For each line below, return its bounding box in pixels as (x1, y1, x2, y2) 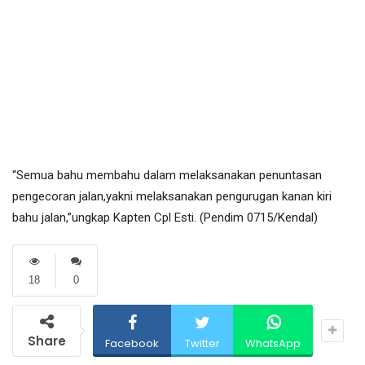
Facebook (105, 336, 159, 352)
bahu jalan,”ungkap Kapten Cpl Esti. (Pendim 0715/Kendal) (12, 210, 318, 226)
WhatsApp (245, 336, 301, 352)
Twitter (184, 336, 220, 352)
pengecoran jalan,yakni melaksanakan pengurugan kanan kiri (12, 189, 332, 204)
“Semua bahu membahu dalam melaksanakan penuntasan (12, 168, 322, 183)
